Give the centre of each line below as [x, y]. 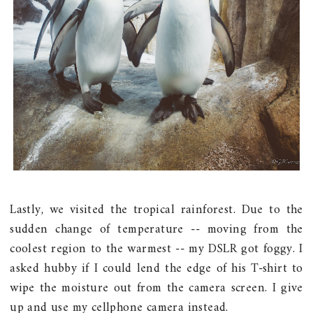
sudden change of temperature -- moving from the [156, 230]
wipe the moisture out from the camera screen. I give [156, 289]
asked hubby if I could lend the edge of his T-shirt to [156, 269]
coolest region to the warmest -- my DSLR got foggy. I [156, 249]
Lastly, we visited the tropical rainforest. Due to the [156, 210]
